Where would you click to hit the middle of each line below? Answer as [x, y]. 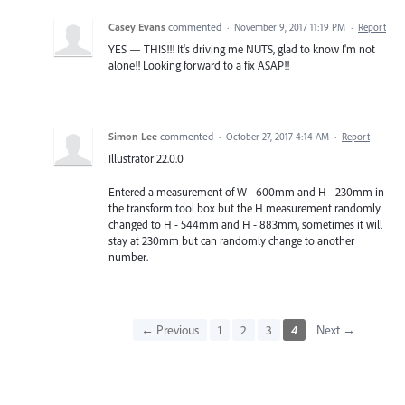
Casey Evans [137, 27]
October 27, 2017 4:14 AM [278, 137]
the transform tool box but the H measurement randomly [245, 207]
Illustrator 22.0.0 [146, 159]
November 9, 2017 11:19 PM [290, 28]
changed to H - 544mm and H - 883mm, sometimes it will [245, 224]
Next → [335, 330]
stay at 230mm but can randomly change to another [231, 240]
